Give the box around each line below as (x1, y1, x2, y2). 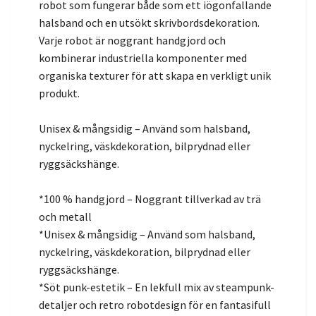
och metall (39, 209, 92, 224)
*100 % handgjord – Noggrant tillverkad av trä (39, 192, 261, 207)
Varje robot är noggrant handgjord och (39, 33, 226, 48)
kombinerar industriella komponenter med (39, 51, 247, 66)
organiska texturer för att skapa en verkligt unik (39, 68, 271, 83)
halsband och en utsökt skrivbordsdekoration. (39, 16, 260, 30)
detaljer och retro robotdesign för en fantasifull (39, 298, 271, 312)
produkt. (39, 86, 80, 101)
